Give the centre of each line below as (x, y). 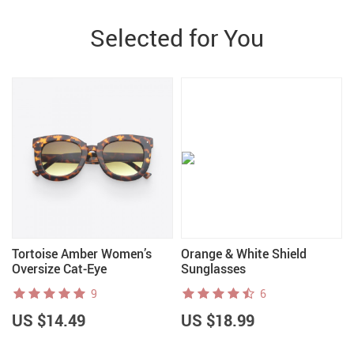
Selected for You (177, 38)
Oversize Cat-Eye (59, 269)
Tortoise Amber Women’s (82, 254)
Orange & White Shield (244, 254)
